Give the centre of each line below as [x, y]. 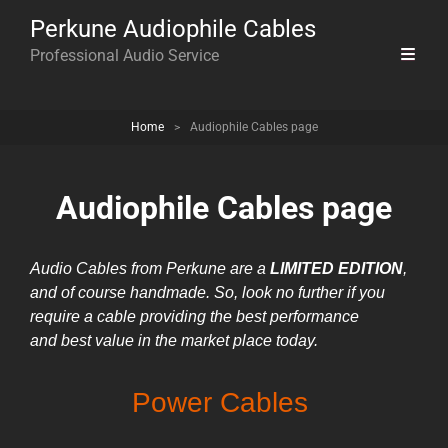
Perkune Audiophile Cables [173, 29]
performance [314, 316]
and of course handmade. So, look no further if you [207, 292]
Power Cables [224, 402]
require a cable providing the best [150, 316]
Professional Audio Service [124, 55]
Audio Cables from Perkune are [143, 268]
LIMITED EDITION [336, 268]
